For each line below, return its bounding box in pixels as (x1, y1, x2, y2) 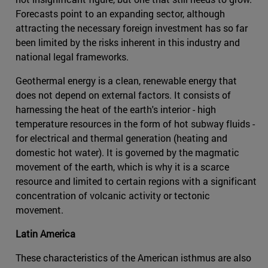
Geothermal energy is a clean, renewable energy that (16, 74, 237, 87)
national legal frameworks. (16, 50, 129, 63)
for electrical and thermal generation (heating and (16, 131, 227, 144)
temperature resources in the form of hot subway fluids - (16, 117, 255, 130)
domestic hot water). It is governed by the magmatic (16, 145, 239, 159)
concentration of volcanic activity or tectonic (16, 188, 210, 202)
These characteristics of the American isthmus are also (16, 251, 251, 264)
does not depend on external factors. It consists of (16, 88, 231, 101)
